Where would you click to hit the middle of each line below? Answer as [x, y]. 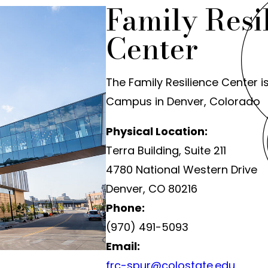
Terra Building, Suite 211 [166, 150]
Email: [123, 246]
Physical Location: [156, 131]
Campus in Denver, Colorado [183, 101]
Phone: [125, 208]
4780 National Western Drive [181, 170]
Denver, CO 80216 [151, 189]
